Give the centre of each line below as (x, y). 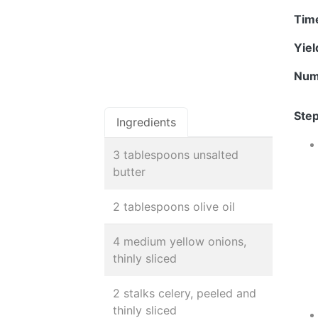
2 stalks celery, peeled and (185, 293)
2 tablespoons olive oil (174, 207)
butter (129, 172)
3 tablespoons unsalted (176, 155)
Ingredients (146, 122)
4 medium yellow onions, (180, 241)
